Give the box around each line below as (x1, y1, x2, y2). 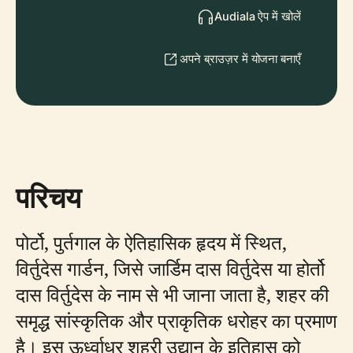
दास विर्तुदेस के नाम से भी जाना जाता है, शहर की (16, 281, 329, 307)
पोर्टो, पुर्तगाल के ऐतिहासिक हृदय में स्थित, (16, 229, 287, 255)
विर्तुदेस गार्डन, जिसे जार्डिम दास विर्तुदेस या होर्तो (16, 255, 325, 281)
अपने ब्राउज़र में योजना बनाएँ (180, 51, 301, 65)
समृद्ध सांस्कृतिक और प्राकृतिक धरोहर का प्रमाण (16, 307, 337, 333)
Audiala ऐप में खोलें (214, 9, 301, 23)
